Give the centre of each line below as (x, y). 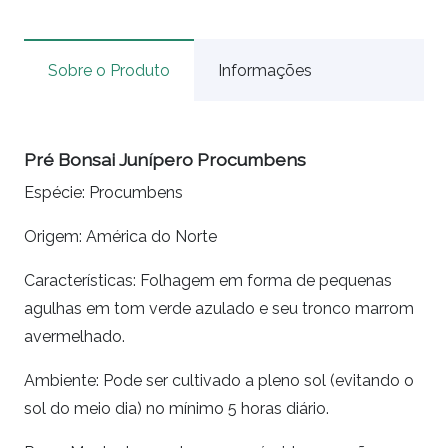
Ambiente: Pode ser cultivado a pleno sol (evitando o (219, 381)
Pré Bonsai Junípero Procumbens (165, 160)
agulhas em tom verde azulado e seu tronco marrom (219, 309)
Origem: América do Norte (120, 237)
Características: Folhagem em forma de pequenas (208, 281)
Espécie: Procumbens (103, 193)
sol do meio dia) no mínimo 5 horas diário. (176, 409)
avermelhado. (74, 337)
